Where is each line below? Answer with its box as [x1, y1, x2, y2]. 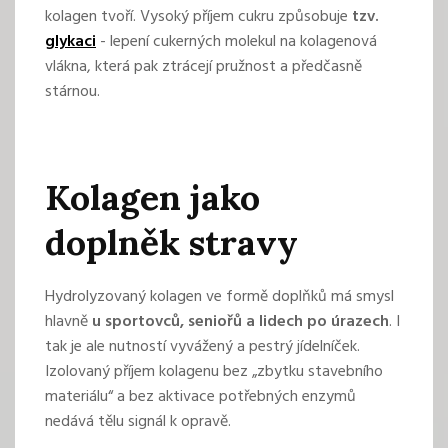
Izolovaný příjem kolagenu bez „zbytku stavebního [45, 359, 383, 386]
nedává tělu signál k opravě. [45, 409, 231, 436]
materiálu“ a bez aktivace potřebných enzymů [45, 384, 356, 411]
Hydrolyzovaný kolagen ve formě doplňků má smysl [45, 284, 394, 311]
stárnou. [45, 79, 100, 106]
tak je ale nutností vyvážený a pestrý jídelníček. [45, 334, 360, 361]
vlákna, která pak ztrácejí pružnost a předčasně [45, 54, 362, 81]
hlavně [45, 309, 92, 336]
